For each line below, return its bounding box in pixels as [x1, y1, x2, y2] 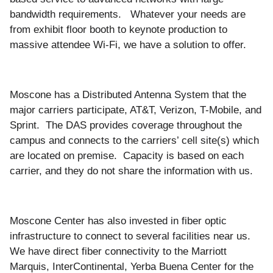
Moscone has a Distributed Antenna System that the [10, 88, 246, 101]
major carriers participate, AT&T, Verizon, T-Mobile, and [10, 104, 261, 116]
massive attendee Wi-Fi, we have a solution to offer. [10, 38, 249, 51]
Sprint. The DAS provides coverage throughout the [10, 119, 242, 131]
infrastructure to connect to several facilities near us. [10, 230, 253, 242]
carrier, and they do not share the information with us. [10, 165, 253, 177]
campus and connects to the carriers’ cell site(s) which [10, 134, 259, 146]
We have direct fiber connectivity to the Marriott [10, 245, 227, 257]
